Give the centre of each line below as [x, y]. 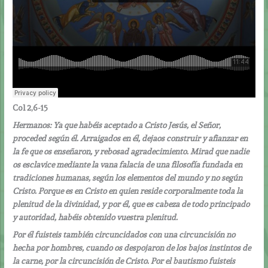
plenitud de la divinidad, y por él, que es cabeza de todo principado [131, 204]
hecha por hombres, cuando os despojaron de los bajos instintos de [132, 247]
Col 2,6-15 [31, 107]
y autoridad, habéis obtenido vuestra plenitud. [96, 217]
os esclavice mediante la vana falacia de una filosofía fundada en [128, 164]
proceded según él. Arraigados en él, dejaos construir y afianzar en [130, 138]
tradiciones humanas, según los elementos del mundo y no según [128, 177]
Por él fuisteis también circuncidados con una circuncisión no [124, 234]
